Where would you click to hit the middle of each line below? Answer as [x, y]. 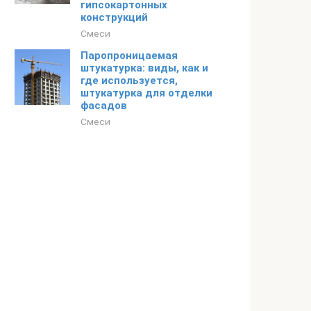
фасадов [104, 106]
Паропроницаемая [129, 56]
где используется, [129, 81]
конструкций [114, 17]
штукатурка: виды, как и [144, 68]
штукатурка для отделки [146, 93]
